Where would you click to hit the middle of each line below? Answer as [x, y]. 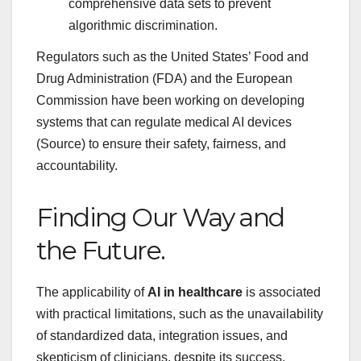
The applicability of [92, 293]
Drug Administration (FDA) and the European [164, 79]
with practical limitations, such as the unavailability [180, 314]
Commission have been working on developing [170, 101]
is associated [282, 293]
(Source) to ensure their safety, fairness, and [161, 144]
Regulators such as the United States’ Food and [172, 57]
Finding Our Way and [160, 218]
